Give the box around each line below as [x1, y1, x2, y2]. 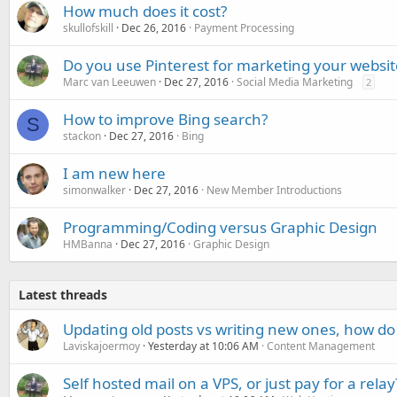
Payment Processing [194, 19, 294, 35]
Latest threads [19, 285, 107, 303]
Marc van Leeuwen [63, 74, 156, 90]
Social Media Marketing [237, 74, 353, 90]
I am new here [63, 162, 166, 183]
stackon [63, 128, 101, 144]
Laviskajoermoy [63, 338, 140, 354]
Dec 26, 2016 [121, 19, 186, 35]
